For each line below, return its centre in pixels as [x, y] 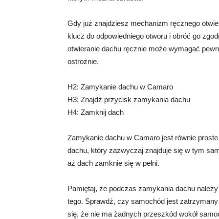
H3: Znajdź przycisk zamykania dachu [129, 99]
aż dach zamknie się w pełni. [113, 163]
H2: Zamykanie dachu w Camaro [120, 87]
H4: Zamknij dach [96, 112]
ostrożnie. [83, 61]
